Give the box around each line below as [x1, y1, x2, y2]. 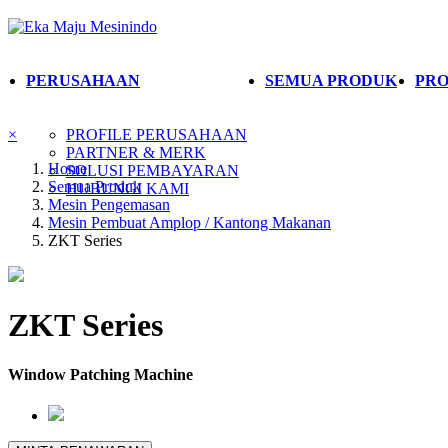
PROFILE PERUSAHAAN [66, 126, 247, 143]
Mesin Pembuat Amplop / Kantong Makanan [48, 214, 331, 231]
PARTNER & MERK [66, 144, 206, 161]
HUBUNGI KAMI [66, 180, 189, 197]
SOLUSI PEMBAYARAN [66, 162, 239, 179]
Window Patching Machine [8, 365, 193, 383]
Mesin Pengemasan [48, 196, 170, 213]
